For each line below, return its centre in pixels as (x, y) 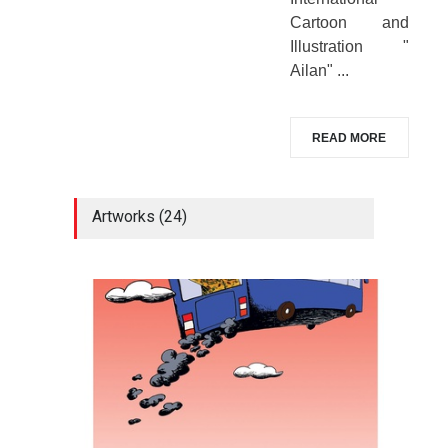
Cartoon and (349, 22)
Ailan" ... (319, 70)
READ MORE (349, 138)
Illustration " (349, 46)
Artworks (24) (139, 217)
